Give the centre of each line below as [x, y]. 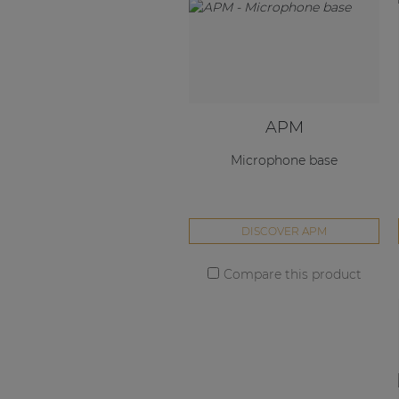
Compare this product [292, 275]
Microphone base [285, 160]
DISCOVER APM [285, 232]
